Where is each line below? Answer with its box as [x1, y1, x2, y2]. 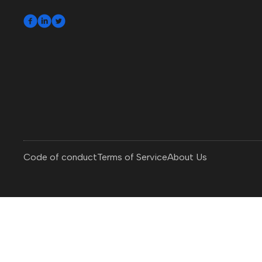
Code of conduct [23, 151, 97, 163]
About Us [167, 151, 207, 163]
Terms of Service [97, 151, 167, 163]
